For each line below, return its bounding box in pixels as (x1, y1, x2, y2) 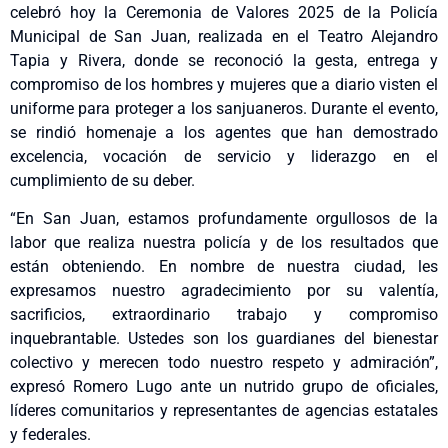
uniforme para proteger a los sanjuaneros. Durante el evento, (10, 98, 438, 118)
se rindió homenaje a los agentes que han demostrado (10, 122, 438, 142)
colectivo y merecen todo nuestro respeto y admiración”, (10, 353, 438, 373)
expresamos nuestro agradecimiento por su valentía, (10, 281, 438, 301)
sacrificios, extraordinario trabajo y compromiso (10, 305, 438, 325)
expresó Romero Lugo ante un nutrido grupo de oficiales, (10, 377, 438, 397)
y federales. (10, 425, 91, 445)
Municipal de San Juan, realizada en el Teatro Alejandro (10, 26, 438, 46)
